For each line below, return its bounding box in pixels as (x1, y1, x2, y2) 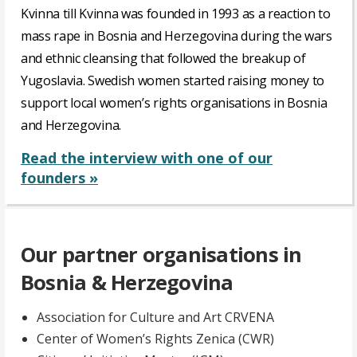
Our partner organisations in (21, 241, 302, 269)
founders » (21, 168, 98, 188)
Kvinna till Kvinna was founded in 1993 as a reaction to (21, 5, 331, 23)
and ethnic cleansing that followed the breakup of (21, 49, 306, 68)
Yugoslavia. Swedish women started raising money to (21, 72, 324, 90)
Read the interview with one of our (21, 148, 273, 168)
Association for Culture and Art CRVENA (37, 308, 274, 327)
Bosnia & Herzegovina (21, 269, 233, 297)
